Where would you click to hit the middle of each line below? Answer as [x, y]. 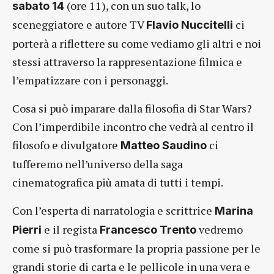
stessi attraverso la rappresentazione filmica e [127, 62]
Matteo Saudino [164, 145]
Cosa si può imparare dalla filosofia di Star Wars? [132, 108]
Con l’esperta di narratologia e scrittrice [113, 210]
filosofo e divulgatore [66, 145]
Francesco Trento [148, 230]
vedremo [220, 229]
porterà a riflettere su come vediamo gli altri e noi [137, 43]
